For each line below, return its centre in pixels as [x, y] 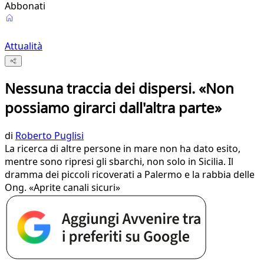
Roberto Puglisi [49, 136]
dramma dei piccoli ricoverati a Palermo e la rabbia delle [130, 175]
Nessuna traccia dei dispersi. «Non [119, 88]
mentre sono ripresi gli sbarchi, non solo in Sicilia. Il [119, 162]
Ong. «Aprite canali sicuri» [62, 188]
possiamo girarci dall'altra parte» [113, 108]
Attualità [24, 46]
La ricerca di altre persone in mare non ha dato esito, [123, 149]
